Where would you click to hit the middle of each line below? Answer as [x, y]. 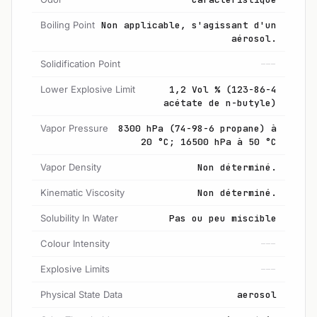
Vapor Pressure [74, 128]
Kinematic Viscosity [82, 192]
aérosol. [254, 38]
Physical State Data [81, 294]
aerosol [257, 294]
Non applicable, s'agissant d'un [189, 25]
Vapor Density [71, 167]
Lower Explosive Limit [88, 89]
